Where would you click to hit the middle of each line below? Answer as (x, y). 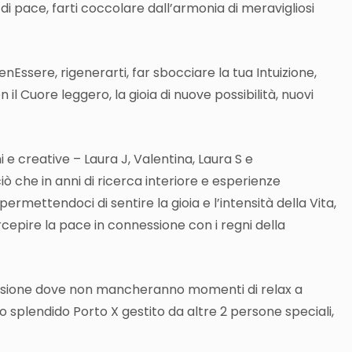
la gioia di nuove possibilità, (198, 95)
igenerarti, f (101, 73)
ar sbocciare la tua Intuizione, (227, 73)
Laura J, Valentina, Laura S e (169, 159)
